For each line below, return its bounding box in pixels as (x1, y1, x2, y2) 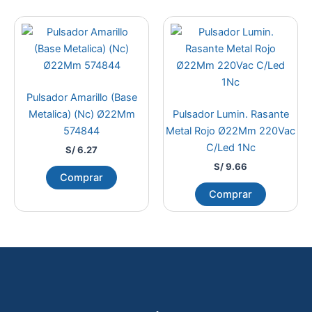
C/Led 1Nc (205, 141, 256, 154)
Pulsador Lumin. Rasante (172, 107, 289, 120)
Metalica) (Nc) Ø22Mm (28, 107, 135, 120)
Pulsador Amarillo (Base (26, 91, 137, 104)
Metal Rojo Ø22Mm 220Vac (166, 124, 295, 137)
